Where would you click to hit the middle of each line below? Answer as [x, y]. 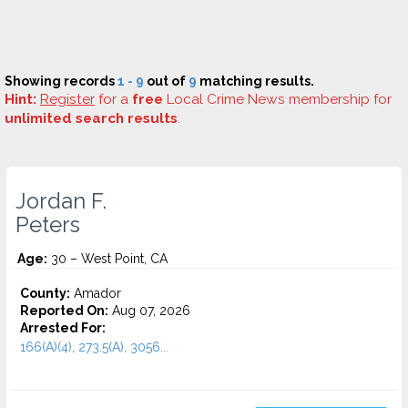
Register [67, 99]
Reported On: [64, 311]
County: [45, 293]
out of [166, 81]
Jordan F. [61, 201]
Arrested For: [63, 328]
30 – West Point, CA [107, 259]
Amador [96, 293]
